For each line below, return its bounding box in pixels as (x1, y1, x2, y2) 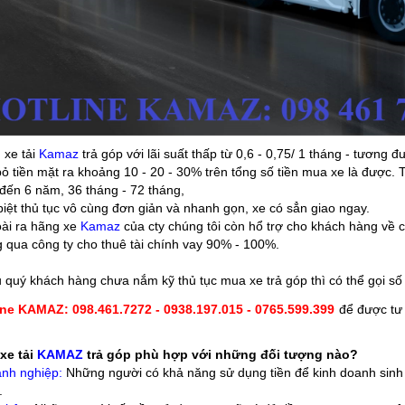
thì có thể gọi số (306, 272, 402, 287)
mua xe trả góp (220, 272, 307, 287)
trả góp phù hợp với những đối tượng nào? (86, 346, 358, 362)
